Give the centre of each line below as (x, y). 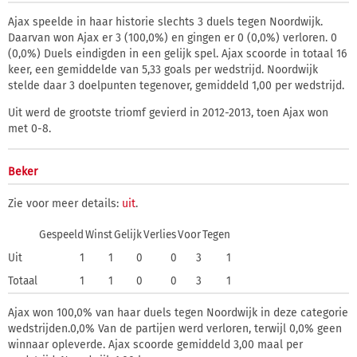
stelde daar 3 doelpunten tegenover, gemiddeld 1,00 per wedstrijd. (176, 86)
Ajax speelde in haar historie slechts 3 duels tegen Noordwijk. (165, 22)
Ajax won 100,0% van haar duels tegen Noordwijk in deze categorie (178, 313)
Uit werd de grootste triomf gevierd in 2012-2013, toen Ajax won (168, 113)
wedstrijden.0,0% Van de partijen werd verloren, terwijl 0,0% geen (175, 329)
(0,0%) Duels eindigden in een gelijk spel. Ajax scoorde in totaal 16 (177, 54)
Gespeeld (61, 235)
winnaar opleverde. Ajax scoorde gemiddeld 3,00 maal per (155, 345)
